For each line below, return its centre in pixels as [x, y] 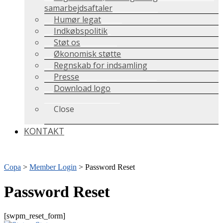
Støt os [67, 43]
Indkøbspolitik [81, 31]
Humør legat [78, 20]
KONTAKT [44, 131]
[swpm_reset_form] [35, 216]
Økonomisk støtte [88, 54]
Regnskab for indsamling [101, 65]
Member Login [53, 167]
